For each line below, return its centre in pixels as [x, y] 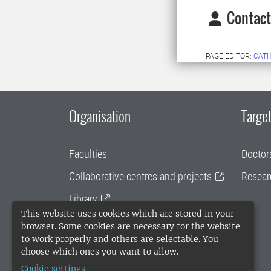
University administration [122, 221]
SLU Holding [95, 244]
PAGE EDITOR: [230, 57]
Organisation [100, 116]
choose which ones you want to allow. [100, 252]
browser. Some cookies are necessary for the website [131, 226]
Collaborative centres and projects [140, 177]
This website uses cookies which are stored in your [128, 214]
